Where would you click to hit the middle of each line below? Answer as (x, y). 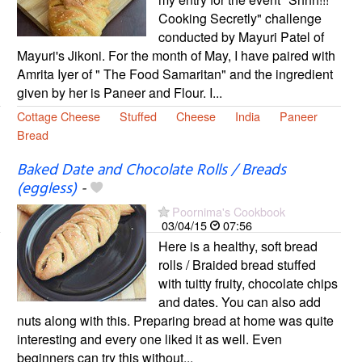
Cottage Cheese (58, 116)
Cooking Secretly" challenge (240, 19)
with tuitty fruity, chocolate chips (248, 284)
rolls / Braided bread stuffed (237, 265)
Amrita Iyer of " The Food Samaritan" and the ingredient (175, 74)
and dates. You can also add (239, 302)
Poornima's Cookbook (228, 212)
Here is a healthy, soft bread (238, 246)
